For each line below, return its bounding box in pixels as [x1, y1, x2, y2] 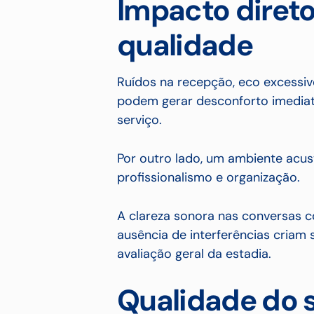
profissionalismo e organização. [117, 169, 300, 186]
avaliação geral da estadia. [117, 245, 271, 262]
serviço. [117, 111, 162, 128]
